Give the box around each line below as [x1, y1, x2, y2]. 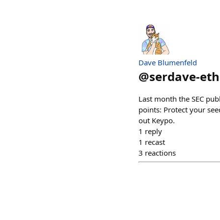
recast [145, 137, 165, 147]
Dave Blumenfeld [138, 57, 197, 67]
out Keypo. [138, 115, 175, 125]
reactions [145, 147, 176, 158]
